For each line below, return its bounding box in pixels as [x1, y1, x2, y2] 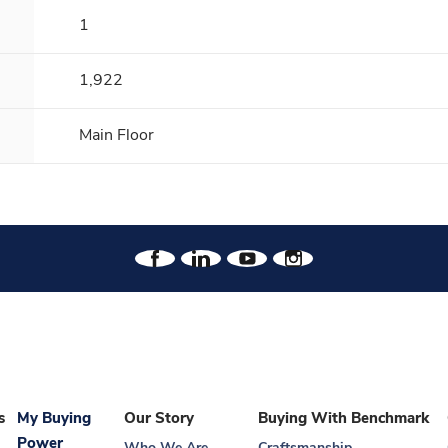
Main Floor [79, 127, 154, 144]
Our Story [124, 411, 195, 427]
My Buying [17, 411, 92, 427]
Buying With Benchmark [257, 411, 429, 427]
